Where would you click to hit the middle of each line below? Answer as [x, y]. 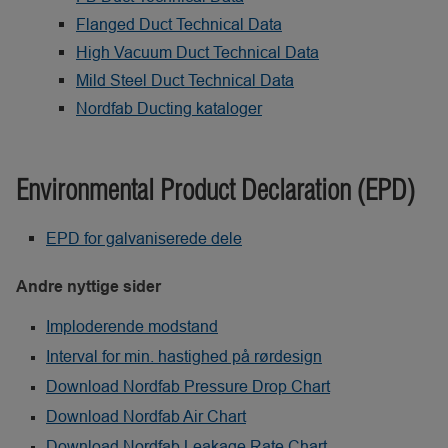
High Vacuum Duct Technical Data [197, 52]
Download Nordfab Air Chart [146, 416]
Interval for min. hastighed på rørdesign [184, 356]
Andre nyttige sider [88, 286]
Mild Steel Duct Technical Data [185, 80]
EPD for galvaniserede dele [144, 238]
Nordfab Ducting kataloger [169, 108]
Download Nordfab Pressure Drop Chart [188, 386]
